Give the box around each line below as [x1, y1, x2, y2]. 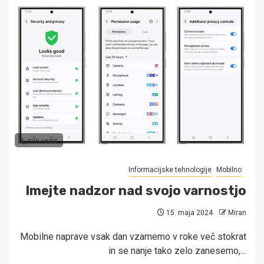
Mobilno [216, 166, 242, 174]
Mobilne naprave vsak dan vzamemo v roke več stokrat [20, 231, 246, 243]
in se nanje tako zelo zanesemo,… [108, 245, 246, 257]
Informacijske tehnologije [128, 166, 212, 174]
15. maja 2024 [164, 209, 213, 217]
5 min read [21, 136, 57, 145]
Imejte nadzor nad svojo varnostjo [25, 183, 246, 199]
